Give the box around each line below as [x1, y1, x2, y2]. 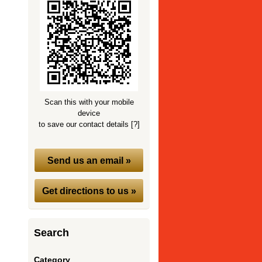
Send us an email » [47, 154, 131, 166]
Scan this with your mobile [44, 98, 134, 106]
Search [34, 226, 70, 239]
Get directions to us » [42, 185, 136, 196]
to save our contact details [38, 120, 131, 129]
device [78, 109, 101, 118]
